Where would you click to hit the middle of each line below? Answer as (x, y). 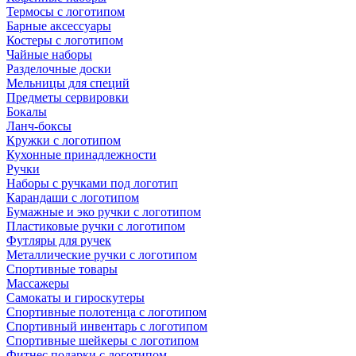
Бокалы (27, 112)
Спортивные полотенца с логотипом (106, 312)
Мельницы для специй (68, 83)
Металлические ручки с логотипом (102, 255)
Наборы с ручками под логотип (92, 183)
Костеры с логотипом (65, 40)
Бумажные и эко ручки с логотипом (104, 212)
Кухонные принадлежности (81, 155)
